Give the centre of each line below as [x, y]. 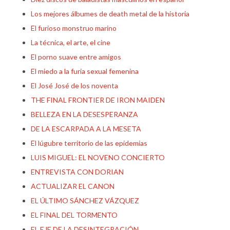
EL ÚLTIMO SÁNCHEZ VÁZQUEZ [85, 200]
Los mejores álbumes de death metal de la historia [110, 14]
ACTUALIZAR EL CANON [73, 186]
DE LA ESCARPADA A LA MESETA [86, 129]
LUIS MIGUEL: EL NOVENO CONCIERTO [98, 157]
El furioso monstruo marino [74, 28]
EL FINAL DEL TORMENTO [74, 215]
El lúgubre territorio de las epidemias [89, 143]
